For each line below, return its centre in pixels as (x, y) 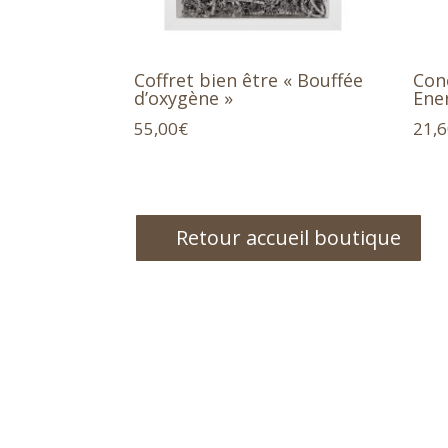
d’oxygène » (184, 97)
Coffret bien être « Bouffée (249, 79)
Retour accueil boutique (289, 238)
